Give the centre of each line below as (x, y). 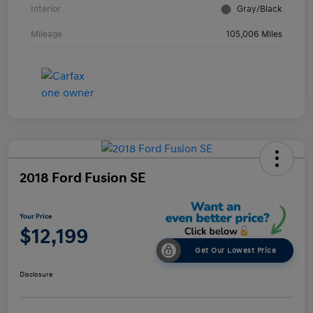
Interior (46, 9)
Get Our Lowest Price (235, 251)
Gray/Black (260, 9)
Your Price (36, 217)
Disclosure (36, 275)
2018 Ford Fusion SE (82, 178)
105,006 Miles (254, 34)
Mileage (46, 34)
